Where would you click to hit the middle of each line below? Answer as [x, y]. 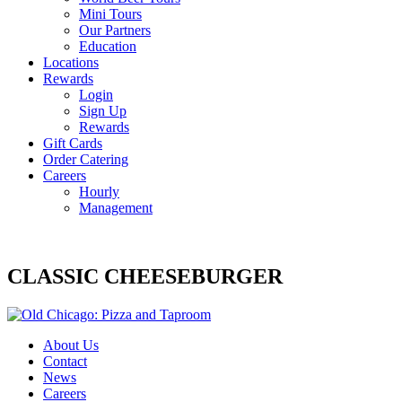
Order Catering [86, 159]
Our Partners [115, 30]
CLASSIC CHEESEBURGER [145, 276]
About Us [71, 345]
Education [108, 46]
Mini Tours [110, 14]
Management [116, 208]
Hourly [99, 192]
